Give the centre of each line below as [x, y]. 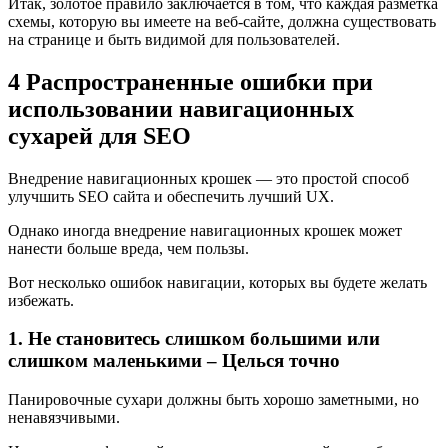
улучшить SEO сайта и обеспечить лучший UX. [171, 196]
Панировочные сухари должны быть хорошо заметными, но [213, 400]
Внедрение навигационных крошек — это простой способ [208, 178]
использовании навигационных [181, 108]
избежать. [41, 300]
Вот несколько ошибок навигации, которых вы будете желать [217, 282]
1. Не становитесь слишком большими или [194, 339]
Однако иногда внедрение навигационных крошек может [205, 230]
